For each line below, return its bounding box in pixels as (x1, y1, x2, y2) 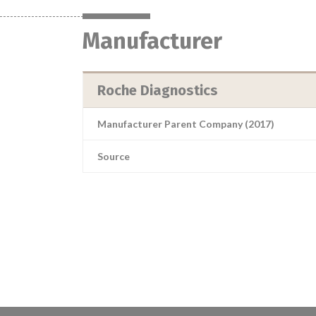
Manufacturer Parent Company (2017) (97, 118, 274, 130)
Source (97, 150, 130, 162)
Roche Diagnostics (97, 82, 218, 99)
